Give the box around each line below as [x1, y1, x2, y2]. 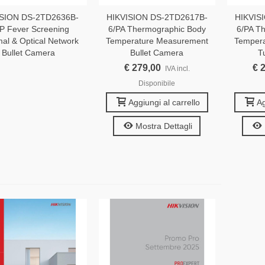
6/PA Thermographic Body [108, 24, 206, 34]
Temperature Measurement [105, 36, 208, 46]
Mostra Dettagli [135, 121, 193, 131]
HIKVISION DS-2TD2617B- [106, 12, 208, 22]
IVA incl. [164, 64, 190, 73]
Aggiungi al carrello [128, 98, 200, 108]
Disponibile [138, 79, 176, 88]
